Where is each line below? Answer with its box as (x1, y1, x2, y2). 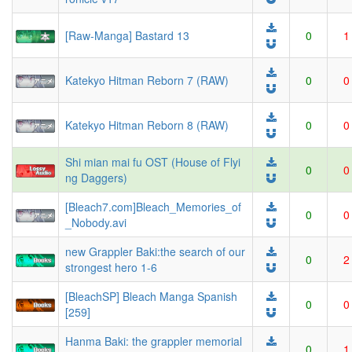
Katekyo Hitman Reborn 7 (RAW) (65, 72, 229, 88)
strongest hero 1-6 (65, 259, 157, 275)
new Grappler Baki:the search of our (65, 244, 245, 259)
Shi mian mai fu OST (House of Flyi (65, 154, 240, 170)
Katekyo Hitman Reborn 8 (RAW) (65, 117, 229, 133)
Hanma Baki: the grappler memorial (65, 333, 242, 349)
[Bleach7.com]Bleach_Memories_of (65, 199, 241, 214)
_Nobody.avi (65, 214, 126, 230)
